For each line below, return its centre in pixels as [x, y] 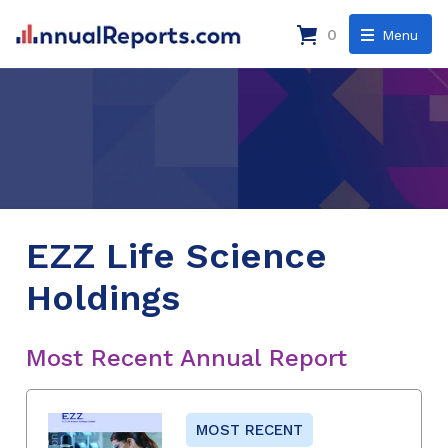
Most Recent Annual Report [186, 357]
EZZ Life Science [176, 255]
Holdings [103, 297]
